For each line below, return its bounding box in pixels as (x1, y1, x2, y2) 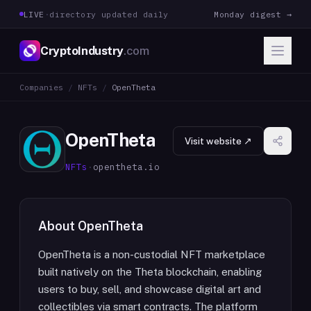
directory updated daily (49, 8, 169, 19)
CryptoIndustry (40, 43, 124, 58)
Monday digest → (214, 8, 292, 19)
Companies (19, 82, 63, 92)
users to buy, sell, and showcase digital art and (38, 283, 261, 295)
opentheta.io (93, 161, 160, 172)
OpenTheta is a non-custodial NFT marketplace (38, 249, 265, 260)
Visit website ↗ (185, 135, 252, 146)
